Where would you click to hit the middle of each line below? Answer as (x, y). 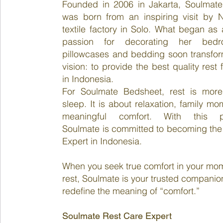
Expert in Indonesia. (102, 141)
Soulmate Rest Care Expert (117, 216)
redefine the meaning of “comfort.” (131, 191)
